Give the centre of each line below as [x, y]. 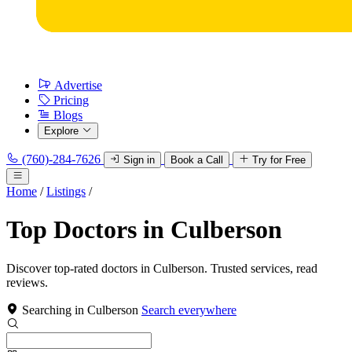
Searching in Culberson [80, 310]
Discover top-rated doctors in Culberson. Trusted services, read [162, 268]
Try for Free [279, 160]
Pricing [71, 100]
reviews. [27, 282]
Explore [61, 131]
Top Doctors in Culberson [144, 230]
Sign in [139, 160]
